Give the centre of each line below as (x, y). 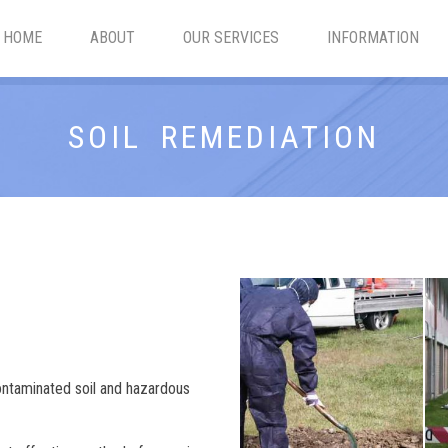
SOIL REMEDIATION (224, 137)
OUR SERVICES (231, 37)
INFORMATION (373, 37)
